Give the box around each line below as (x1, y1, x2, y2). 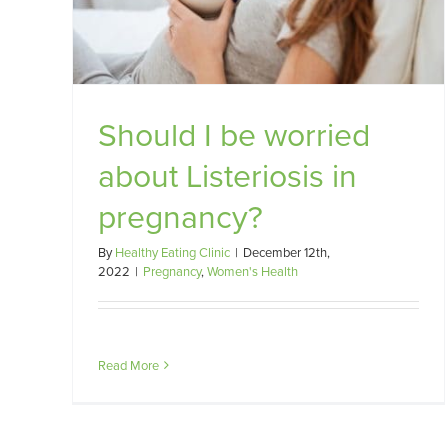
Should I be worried (98, 110, 370, 159)
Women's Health (207, 261, 298, 281)
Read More (98, 355, 159, 375)
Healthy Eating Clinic (115, 242, 230, 262)
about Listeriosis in (98, 151, 357, 200)
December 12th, (243, 242, 330, 262)
